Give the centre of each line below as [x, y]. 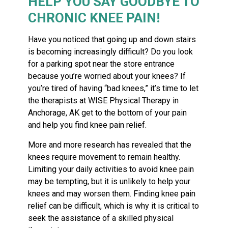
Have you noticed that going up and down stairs [112, 39]
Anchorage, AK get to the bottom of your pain [108, 112]
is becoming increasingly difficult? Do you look [111, 51]
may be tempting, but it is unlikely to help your [109, 181]
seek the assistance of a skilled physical [101, 218]
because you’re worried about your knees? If [107, 76]
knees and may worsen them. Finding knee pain [112, 193]
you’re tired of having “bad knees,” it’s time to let [113, 88]
